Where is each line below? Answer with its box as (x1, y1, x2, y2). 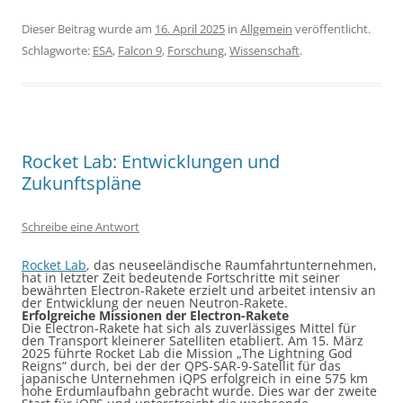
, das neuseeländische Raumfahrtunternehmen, (86, 256, 377, 273)
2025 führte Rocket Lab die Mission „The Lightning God (22, 345, 353, 362)
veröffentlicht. (292, 21, 371, 37)
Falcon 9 (118, 42, 162, 58)
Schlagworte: (22, 42, 93, 58)
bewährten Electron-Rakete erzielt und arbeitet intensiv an (22, 282, 376, 299)
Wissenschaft (229, 42, 300, 58)
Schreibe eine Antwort (22, 219, 139, 235)
